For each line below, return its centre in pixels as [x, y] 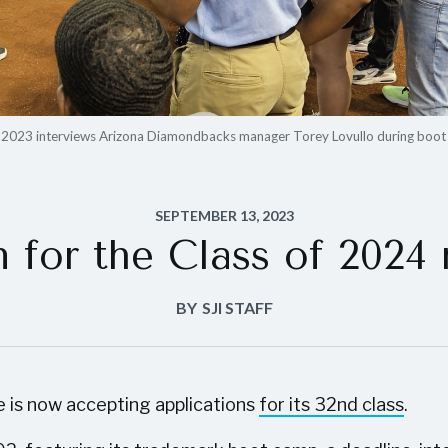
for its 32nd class [331, 404]
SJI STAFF [237, 307]
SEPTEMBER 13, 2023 [224, 215]
